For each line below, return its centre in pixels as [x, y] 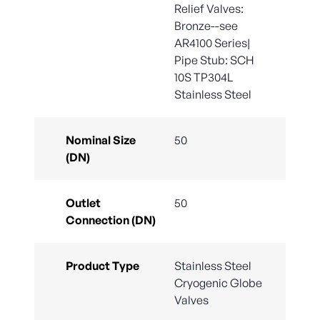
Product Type [102, 266]
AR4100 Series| [212, 43]
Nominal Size [101, 140]
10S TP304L [204, 77]
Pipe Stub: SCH [214, 60]
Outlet [83, 203]
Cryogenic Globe [218, 283]
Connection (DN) [111, 220]
